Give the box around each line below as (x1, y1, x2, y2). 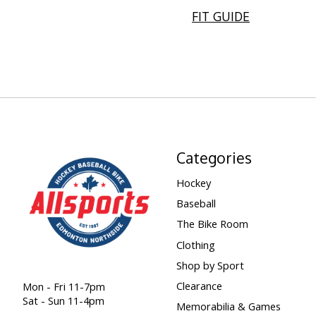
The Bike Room (176, 217, 248, 231)
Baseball (176, 196, 216, 211)
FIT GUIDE (192, 7, 250, 25)
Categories (176, 147, 252, 167)
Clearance (176, 278, 222, 293)
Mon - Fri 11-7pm (23, 279, 105, 293)
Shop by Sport (176, 257, 244, 272)
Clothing (176, 237, 215, 252)
